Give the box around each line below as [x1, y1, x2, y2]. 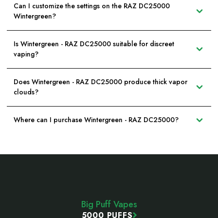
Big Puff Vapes [81, 198, 137, 211]
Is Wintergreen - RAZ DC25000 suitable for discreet [14, 39, 174, 49]
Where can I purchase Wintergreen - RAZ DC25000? [14, 115, 179, 125]
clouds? [14, 87, 38, 97]
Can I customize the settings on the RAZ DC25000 [14, 1, 170, 11]
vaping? [14, 49, 38, 59]
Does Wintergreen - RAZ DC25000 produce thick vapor [14, 77, 187, 87]
